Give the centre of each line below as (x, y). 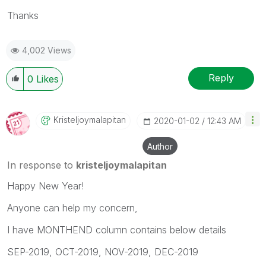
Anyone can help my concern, (72, 208)
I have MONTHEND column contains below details (117, 229)
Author (160, 146)
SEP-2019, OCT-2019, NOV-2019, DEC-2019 (103, 251)
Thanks (23, 15)
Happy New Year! (45, 186)
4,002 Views (47, 50)
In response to (42, 165)
